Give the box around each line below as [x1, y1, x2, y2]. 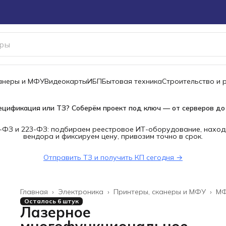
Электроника [58, 187, 103, 196]
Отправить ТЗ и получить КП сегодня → [43, 153, 183, 162]
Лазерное [20, 203, 91, 221]
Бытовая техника [102, 77, 162, 86]
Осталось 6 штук [24, 197, 79, 205]
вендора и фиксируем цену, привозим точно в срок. [23, 132, 203, 141]
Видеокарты [44, 77, 87, 86]
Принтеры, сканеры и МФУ [114, 187, 206, 196]
